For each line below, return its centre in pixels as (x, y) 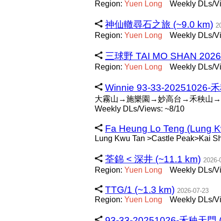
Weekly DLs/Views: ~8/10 (140, 109)
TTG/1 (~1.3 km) (140, 190)
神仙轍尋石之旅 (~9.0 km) (159, 24)
